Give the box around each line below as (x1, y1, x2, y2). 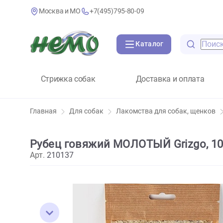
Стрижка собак (45, 82, 106, 93)
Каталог (150, 44, 182, 54)
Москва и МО (43, 7, 90, 17)
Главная (33, 119, 63, 129)
